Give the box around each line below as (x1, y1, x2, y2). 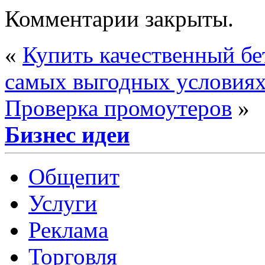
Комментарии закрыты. (5, 5, 234, 31)
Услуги (28, 190, 97, 216)
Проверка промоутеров (5, 95, 232, 121)
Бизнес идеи (5, 121, 130, 147)
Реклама (28, 216, 108, 243)
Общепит (28, 163, 119, 189)
